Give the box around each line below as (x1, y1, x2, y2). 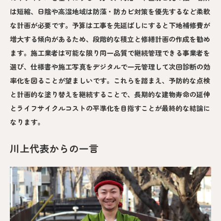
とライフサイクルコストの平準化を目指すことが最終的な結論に (10, 103, 210, 113)
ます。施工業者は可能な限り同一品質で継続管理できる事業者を (10, 48, 210, 58)
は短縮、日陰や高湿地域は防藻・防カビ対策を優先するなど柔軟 (10, 6, 210, 17)
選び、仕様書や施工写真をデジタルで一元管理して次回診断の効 (10, 62, 210, 72)
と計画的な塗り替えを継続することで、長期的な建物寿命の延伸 (10, 89, 210, 100)
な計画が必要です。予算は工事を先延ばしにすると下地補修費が (10, 20, 210, 31)
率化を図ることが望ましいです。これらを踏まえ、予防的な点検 (10, 75, 210, 86)
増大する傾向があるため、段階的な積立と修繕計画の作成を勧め (10, 34, 210, 44)
